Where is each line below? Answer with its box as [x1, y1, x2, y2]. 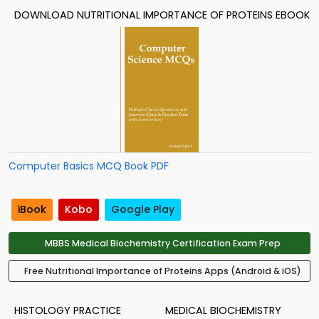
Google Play [111, 202, 174, 217]
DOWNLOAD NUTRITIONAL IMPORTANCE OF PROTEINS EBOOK [14, 8, 310, 22]
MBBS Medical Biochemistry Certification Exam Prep [44, 237, 281, 250]
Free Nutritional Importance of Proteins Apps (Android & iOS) [23, 265, 301, 278]
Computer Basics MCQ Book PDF [9, 159, 169, 173]
